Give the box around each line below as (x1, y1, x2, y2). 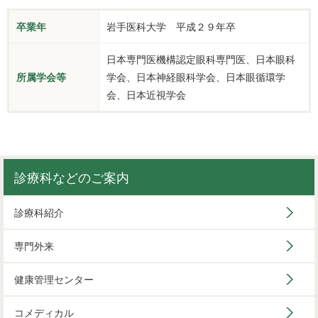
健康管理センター (14, 271, 94, 286)
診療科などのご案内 (14, 167, 129, 186)
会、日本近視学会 (106, 87, 186, 102)
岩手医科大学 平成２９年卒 (106, 18, 236, 33)
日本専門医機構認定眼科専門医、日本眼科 (106, 51, 295, 66)
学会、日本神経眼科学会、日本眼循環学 (106, 69, 285, 84)
